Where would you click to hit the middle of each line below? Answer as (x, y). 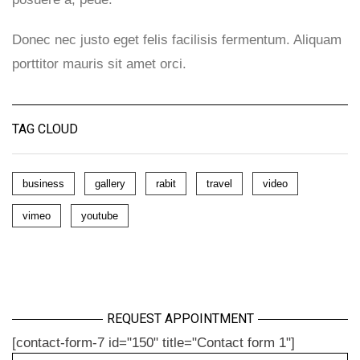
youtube (100, 216)
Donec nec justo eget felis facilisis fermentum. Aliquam (177, 40)
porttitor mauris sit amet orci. (99, 64)
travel (219, 184)
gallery (110, 184)
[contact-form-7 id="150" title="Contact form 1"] (153, 343)
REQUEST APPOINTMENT (180, 319)
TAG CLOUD (45, 129)
